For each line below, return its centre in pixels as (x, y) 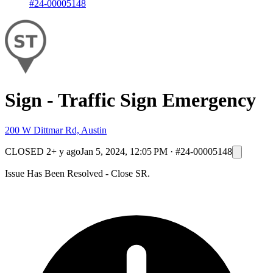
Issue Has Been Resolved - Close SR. (77, 173)
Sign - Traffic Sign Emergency (130, 100)
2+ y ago (63, 151)
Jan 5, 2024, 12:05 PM (124, 151)
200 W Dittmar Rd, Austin (56, 130)
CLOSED (24, 151)
